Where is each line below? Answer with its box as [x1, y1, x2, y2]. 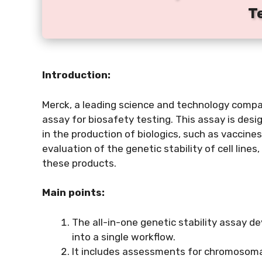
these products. [42, 157, 116, 169]
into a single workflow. [72, 230, 175, 243]
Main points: [42, 187, 105, 198]
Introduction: [42, 69, 111, 81]
